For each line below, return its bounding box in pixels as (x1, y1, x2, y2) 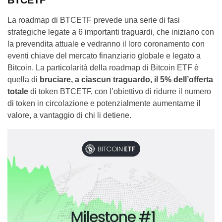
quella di (7, 75, 40, 84)
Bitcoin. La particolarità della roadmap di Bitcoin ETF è (7, 63, 199, 72)
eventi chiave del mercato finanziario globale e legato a (7, 51, 201, 60)
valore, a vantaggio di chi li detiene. (7, 111, 131, 119)
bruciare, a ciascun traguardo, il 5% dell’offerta (40, 75, 213, 84)
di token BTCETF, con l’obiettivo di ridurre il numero (28, 87, 211, 96)
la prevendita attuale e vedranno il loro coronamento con (7, 39, 205, 48)
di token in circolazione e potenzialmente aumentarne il (7, 99, 201, 108)
